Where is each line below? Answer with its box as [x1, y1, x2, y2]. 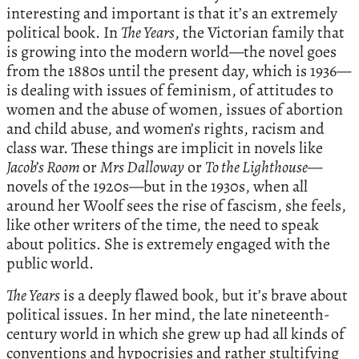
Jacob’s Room [6, 156, 83, 179]
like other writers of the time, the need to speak [6, 214, 319, 236]
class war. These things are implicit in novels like [6, 137, 323, 159]
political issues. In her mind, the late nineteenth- [6, 304, 330, 326]
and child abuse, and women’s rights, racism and [6, 118, 325, 140]
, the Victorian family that [175, 22, 345, 44]
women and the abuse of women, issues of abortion [6, 99, 343, 121]
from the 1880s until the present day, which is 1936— [6, 60, 351, 83]
